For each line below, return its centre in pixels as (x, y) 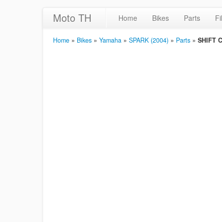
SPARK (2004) (149, 40)
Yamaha (110, 40)
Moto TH (72, 18)
